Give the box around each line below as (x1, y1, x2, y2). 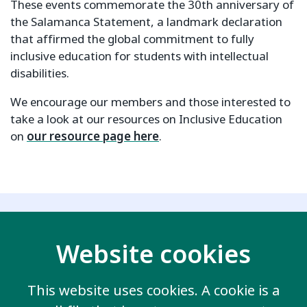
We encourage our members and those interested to (10, 94, 291, 112)
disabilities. (10, 65, 69, 83)
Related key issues (10, 225, 188, 256)
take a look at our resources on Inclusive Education (10, 111, 282, 129)
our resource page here (27, 128, 159, 146)
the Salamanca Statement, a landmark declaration (10, 14, 282, 32)
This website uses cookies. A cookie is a (27, 281, 280, 302)
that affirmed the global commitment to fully (10, 31, 254, 49)
